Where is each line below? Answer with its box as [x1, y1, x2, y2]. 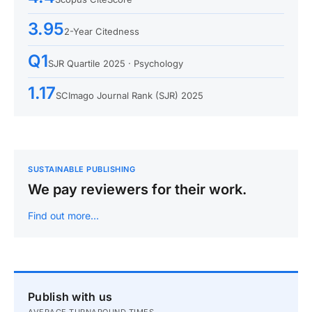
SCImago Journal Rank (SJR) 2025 [56, 90, 203, 101]
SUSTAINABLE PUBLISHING [28, 164, 135, 174]
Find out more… [28, 210, 99, 221]
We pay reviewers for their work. [28, 181, 247, 198]
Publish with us [28, 290, 113, 304]
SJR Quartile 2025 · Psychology [48, 58, 183, 69]
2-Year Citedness [64, 26, 140, 37]
